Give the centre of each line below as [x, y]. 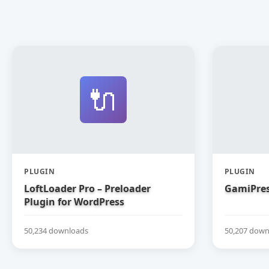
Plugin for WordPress [74, 202]
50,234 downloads [56, 230]
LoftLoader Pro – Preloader [87, 189]
